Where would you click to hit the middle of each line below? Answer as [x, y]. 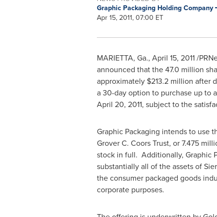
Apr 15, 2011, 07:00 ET [130, 18]
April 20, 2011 [119, 104]
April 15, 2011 [173, 58]
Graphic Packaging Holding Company [156, 8]
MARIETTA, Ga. [122, 58]
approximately [122, 81]
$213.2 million [170, 81]
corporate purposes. [130, 190]
